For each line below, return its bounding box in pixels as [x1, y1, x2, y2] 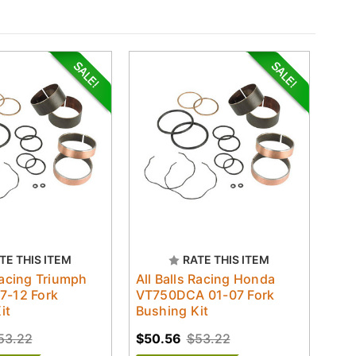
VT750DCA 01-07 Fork [135, 286, 275, 303]
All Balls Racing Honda [135, 270, 275, 287]
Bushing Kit [135, 302, 209, 319]
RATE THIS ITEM [183, 252, 269, 266]
